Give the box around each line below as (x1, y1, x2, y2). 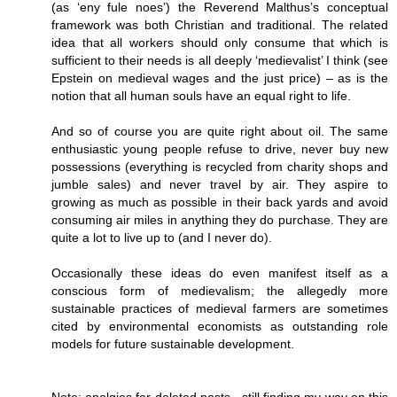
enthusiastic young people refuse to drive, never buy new (51, 142, 388, 157)
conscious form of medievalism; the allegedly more (51, 284, 388, 299)
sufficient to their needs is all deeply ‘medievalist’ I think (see (51, 53, 388, 68)
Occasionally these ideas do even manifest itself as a (51, 266, 388, 281)
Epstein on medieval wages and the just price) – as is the (51, 71, 388, 86)
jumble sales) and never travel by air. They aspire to (51, 177, 388, 192)
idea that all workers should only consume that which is (51, 35, 388, 51)
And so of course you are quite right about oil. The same (51, 124, 388, 139)
